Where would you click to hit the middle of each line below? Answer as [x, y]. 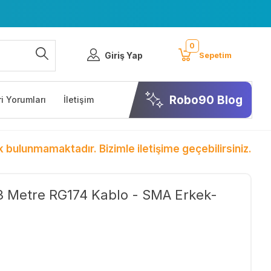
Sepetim [215, 55]
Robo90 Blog [206, 100]
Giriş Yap [124, 55]
